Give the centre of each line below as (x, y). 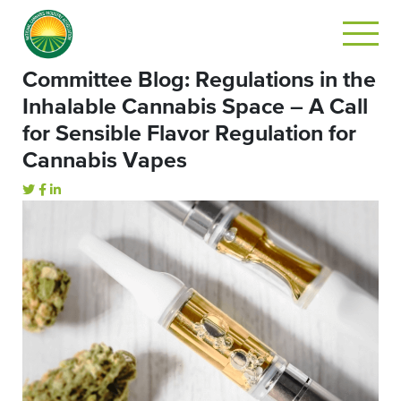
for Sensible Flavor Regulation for (189, 134)
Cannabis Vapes (105, 161)
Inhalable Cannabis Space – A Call (195, 107)
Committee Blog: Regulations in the (199, 80)
